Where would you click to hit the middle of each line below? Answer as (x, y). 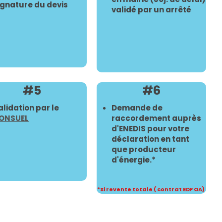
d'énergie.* (134, 160)
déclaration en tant (151, 139)
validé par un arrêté (152, 10)
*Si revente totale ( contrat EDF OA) (152, 190)
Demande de (137, 108)
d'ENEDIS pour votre (151, 129)
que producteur (144, 150)
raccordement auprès (157, 118)
